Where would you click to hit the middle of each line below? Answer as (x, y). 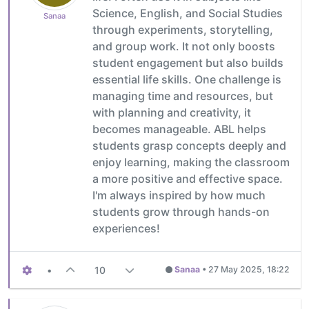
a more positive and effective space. (188, 178)
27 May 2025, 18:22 (249, 270)
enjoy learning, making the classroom (191, 162)
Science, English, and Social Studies (188, 13)
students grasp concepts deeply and (189, 145)
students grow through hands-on (181, 211)
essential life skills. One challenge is (187, 79)
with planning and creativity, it (172, 112)
